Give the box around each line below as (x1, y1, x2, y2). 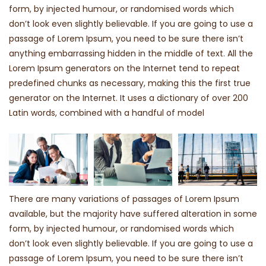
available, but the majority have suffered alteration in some (9, 207, 257, 220)
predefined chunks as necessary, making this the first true (9, 77, 251, 89)
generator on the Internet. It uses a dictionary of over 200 (9, 91, 248, 104)
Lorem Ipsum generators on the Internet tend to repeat (9, 62, 240, 74)
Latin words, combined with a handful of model (9, 106, 204, 119)
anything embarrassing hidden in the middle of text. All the (9, 47, 253, 59)
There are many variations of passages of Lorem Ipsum (9, 192, 239, 205)
